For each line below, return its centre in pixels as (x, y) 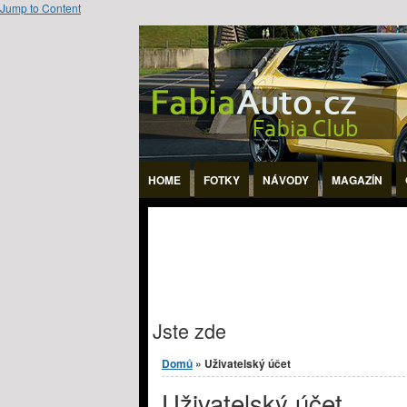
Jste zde (189, 330)
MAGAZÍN (357, 180)
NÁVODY (286, 180)
